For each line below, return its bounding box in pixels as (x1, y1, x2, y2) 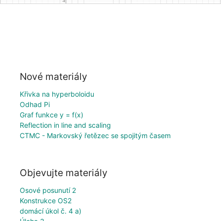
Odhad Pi (20, 100, 50, 109)
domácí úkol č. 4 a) (20, 207, 81, 216)
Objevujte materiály (20, 167, 108, 179)
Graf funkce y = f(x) (20, 110, 83, 119)
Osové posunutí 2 (20, 186, 76, 195)
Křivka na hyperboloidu (20, 89, 94, 98)
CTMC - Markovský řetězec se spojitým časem (20, 131, 171, 140)
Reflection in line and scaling (20, 120, 111, 129)
